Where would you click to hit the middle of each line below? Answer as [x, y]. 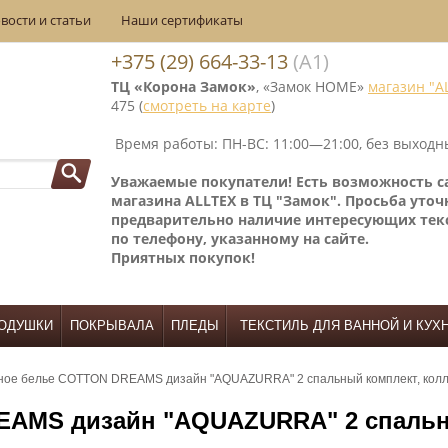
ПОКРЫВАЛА [112, 325]
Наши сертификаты [182, 20]
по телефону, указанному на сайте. [242, 238]
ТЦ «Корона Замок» [183, 86]
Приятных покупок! [183, 257]
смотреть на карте [207, 105]
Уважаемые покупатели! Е [207, 181]
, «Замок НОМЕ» [312, 86]
